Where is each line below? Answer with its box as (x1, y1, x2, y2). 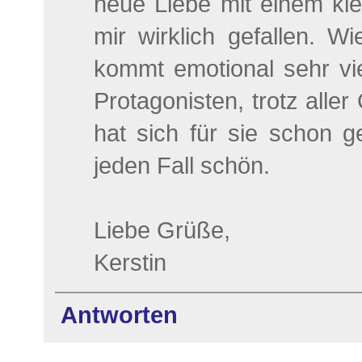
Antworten (61, 301, 178, 328)
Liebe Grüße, (94, 217, 230, 243)
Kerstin (94, 249, 166, 276)
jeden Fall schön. (94, 152, 270, 179)
